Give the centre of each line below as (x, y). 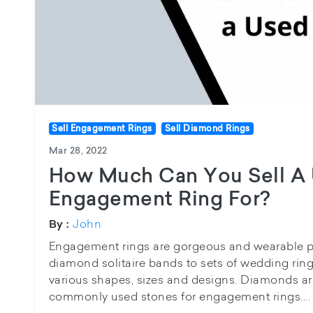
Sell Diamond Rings (207, 129)
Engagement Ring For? (159, 198)
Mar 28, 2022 (78, 151)
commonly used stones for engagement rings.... (180, 296)
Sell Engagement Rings (102, 129)
